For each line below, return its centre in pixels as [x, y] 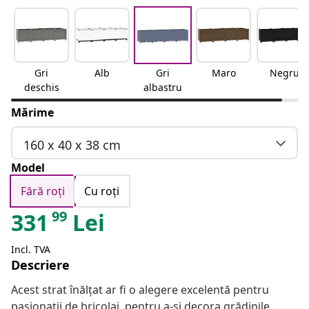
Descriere [40, 265]
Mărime [32, 113]
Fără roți [43, 191]
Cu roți [102, 191]
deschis [41, 88]
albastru [163, 88]
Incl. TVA [31, 250]
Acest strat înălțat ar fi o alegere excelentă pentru [140, 290]
